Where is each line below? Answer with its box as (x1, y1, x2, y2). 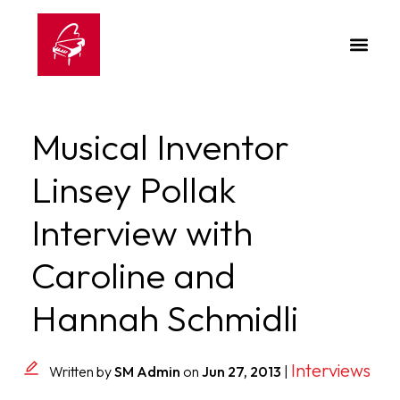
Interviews (291, 359, 371, 381)
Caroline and (31, 253, 236, 297)
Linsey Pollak (31, 167, 237, 212)
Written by (49, 362, 114, 380)
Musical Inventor (31, 124, 289, 169)
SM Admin (114, 362, 180, 380)
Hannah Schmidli (31, 296, 298, 340)
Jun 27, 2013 (202, 362, 281, 380)
